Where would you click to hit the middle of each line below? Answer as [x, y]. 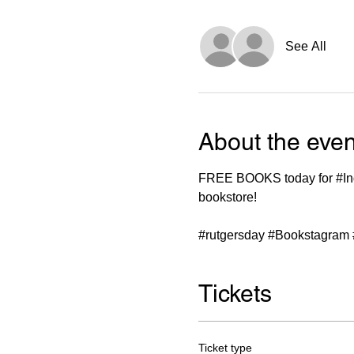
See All [305, 46]
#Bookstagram [308, 235]
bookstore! [227, 197]
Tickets [235, 294]
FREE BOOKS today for [267, 178]
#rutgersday [231, 235]
